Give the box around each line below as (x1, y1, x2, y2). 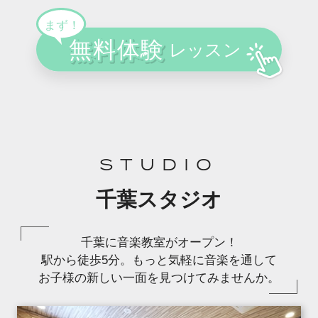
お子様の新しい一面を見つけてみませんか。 (38, 270, 280, 285)
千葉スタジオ (96, 187, 222, 211)
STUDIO (99, 152, 219, 178)
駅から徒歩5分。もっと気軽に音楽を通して (41, 253, 277, 267)
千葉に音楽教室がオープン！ (80, 235, 238, 249)
